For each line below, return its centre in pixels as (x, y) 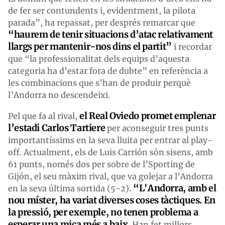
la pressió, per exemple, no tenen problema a (103, 212)
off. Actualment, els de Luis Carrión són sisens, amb (110, 152)
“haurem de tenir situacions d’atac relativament (111, 34)
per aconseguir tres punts (157, 128)
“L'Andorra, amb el (175, 188)
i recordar (193, 46)
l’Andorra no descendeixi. (59, 95)
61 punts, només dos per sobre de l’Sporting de (101, 164)
